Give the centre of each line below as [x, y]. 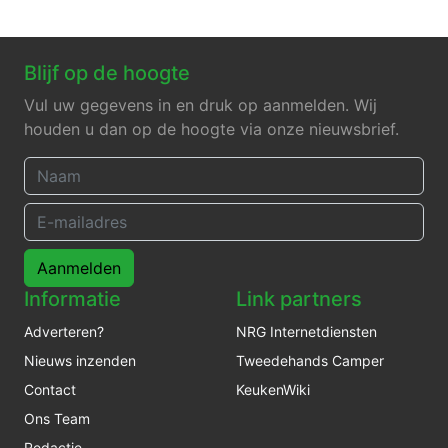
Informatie [72, 299]
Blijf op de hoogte [107, 73]
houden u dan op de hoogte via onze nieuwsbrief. [211, 129]
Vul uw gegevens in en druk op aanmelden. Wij [200, 105]
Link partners [299, 299]
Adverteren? [64, 332]
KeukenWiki [273, 390]
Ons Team [57, 419]
